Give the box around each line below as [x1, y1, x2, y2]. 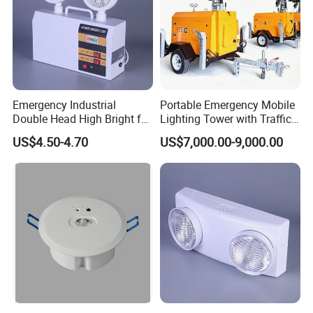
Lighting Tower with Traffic [159, 110, 291, 126]
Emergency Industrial [13, 96, 117, 112]
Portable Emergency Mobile [159, 96, 295, 112]
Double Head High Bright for [13, 110, 152, 126]
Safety [159, 124, 192, 140]
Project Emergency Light [13, 124, 133, 140]
